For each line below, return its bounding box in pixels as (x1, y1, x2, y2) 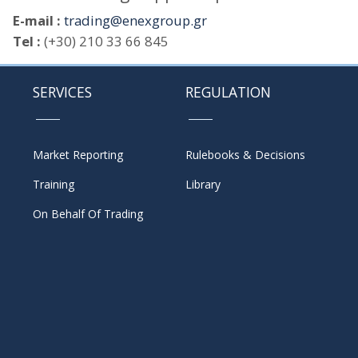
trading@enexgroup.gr (64, 10, 207, 30)
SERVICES (32, 82, 92, 101)
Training (32, 176, 74, 192)
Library (185, 176, 221, 192)
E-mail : (13, 10, 61, 30)
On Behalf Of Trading (32, 205, 143, 221)
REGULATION (185, 82, 272, 101)
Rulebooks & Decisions (185, 146, 306, 162)
